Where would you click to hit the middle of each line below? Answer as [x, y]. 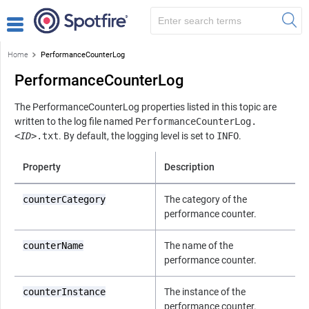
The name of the [199, 245]
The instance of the [205, 291]
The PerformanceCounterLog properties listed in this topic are [146, 107]
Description [189, 167]
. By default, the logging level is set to [138, 136]
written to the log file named [75, 121]
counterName [53, 245]
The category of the [206, 199]
